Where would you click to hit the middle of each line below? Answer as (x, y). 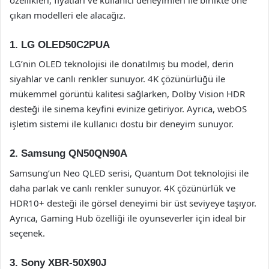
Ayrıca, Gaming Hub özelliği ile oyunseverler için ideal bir (128, 218)
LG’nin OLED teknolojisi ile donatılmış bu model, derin (122, 64)
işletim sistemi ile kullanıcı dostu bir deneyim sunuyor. (122, 124)
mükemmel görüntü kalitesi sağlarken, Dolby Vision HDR (127, 94)
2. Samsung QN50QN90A (68, 153)
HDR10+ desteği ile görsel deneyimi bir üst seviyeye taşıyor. (133, 203)
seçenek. (27, 233)
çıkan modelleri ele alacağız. (68, 15)
